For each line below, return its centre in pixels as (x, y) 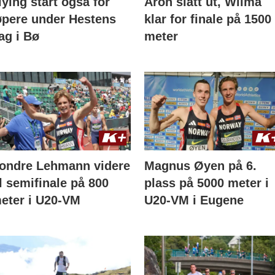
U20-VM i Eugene (194, 200)
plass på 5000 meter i (207, 183)
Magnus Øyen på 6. (201, 165)
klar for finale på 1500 (208, 19)
